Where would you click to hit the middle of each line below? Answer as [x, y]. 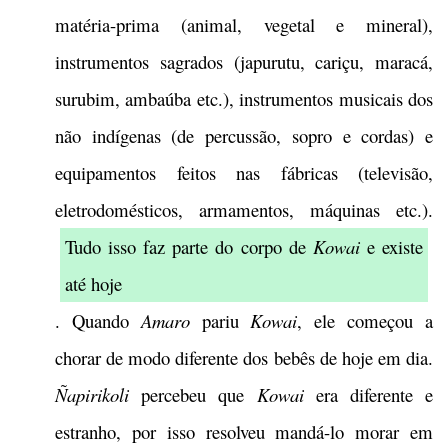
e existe [391, 246]
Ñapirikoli [92, 394]
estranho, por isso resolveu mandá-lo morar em [244, 431]
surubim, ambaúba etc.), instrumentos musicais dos [244, 98]
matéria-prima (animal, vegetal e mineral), [244, 24]
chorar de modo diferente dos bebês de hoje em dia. [244, 357]
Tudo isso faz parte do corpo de [189, 246]
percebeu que [193, 394]
